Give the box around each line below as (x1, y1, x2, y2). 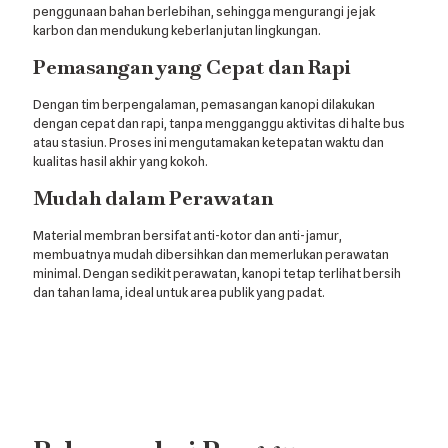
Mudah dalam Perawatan (33, 184, 273, 211)
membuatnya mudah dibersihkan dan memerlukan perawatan (33, 245, 389, 262)
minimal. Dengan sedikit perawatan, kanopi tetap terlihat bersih (33, 264, 401, 281)
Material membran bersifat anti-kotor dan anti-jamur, (33, 226, 342, 243)
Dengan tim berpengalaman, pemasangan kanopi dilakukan (33, 95, 375, 112)
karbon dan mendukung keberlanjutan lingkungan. (33, 21, 321, 38)
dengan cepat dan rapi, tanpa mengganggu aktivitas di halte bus (33, 114, 405, 131)
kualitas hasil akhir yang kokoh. (33, 152, 208, 169)
